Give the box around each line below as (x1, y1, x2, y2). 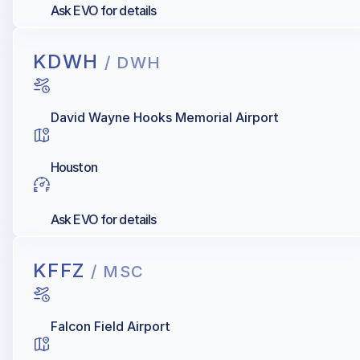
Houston (51, 159, 97, 176)
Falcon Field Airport (51, 318, 170, 335)
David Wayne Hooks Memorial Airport (51, 109, 279, 126)
